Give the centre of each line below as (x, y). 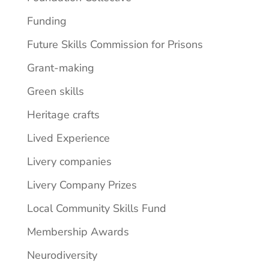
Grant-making (60, 68)
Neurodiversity (62, 255)
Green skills (55, 92)
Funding (47, 21)
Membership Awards (78, 232)
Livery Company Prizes (82, 185)
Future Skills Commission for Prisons (115, 45)
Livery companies (69, 162)
